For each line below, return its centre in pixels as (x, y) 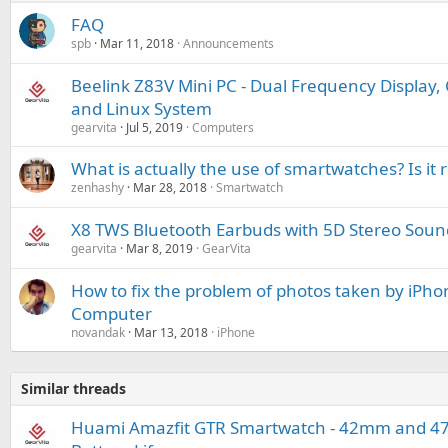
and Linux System (141, 108)
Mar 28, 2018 (170, 187)
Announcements (228, 43)
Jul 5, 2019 (154, 127)
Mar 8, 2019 (159, 248)
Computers (223, 127)
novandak (98, 332)
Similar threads (73, 388)
